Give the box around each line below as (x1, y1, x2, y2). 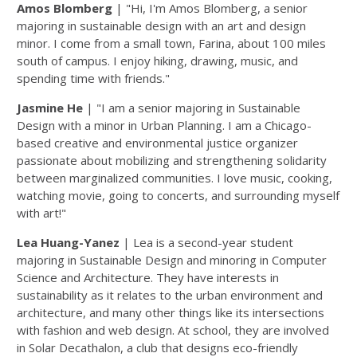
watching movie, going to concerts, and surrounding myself (17, 187, 339, 203)
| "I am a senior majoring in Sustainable (83, 100, 300, 116)
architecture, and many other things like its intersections (17, 304, 324, 320)
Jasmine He (17, 100, 83, 116)
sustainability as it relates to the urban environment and (17, 287, 323, 303)
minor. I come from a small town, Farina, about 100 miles (17, 35, 326, 51)
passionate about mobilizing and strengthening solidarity (17, 152, 327, 168)
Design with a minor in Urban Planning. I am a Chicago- (17, 117, 312, 133)
